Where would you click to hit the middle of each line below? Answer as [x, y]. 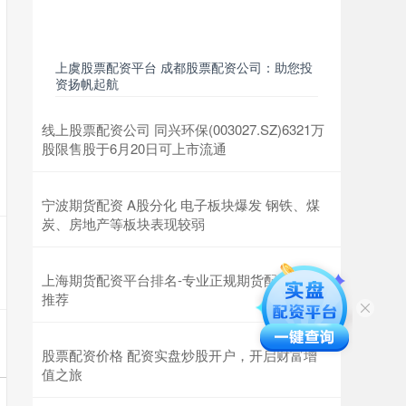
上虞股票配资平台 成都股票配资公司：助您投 [184, 67]
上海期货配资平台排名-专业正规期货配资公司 [180, 280]
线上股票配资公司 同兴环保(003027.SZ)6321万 [183, 129]
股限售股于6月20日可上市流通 [134, 148]
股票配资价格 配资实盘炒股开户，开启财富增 [179, 355]
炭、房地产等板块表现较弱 [123, 223]
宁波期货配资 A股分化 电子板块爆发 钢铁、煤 [181, 204]
